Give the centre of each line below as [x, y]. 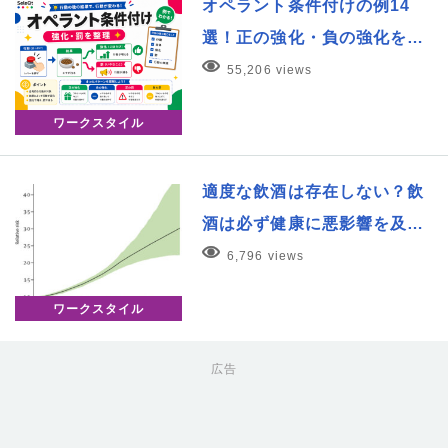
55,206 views [270, 69]
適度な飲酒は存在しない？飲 [313, 192]
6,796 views [265, 256]
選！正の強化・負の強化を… [313, 37]
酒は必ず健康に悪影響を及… [313, 224]
